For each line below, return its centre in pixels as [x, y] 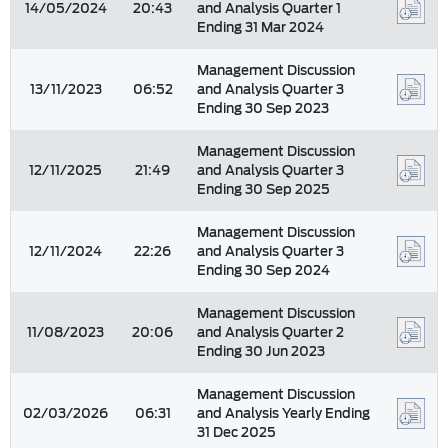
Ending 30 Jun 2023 [261, 351]
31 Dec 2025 [236, 432]
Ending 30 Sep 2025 [263, 189]
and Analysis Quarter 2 [270, 332]
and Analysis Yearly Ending [283, 413]
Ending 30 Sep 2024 [263, 270]
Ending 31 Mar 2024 [260, 27]
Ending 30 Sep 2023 [263, 108]
